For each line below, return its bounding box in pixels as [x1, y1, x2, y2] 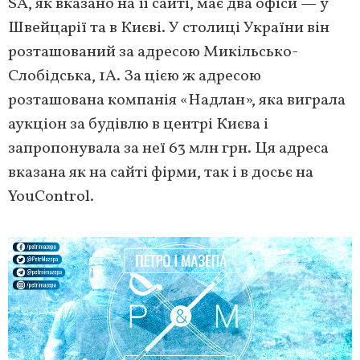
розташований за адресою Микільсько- [8, 41, 298, 64]
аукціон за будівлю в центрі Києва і [8, 113, 268, 137]
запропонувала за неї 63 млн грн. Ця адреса [8, 137, 329, 161]
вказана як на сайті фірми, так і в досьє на [8, 162, 313, 185]
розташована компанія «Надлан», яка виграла [8, 89, 346, 112]
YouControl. [8, 186, 94, 209]
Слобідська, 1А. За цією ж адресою [8, 65, 261, 88]
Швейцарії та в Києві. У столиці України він [8, 17, 329, 40]
